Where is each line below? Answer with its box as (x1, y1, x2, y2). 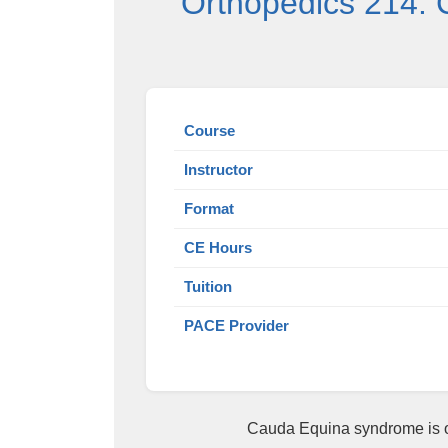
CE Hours (184, 239, 252, 257)
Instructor (184, 161, 253, 179)
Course (184, 122, 235, 140)
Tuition (184, 278, 232, 296)
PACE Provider (184, 317, 289, 335)
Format (184, 200, 234, 218)
